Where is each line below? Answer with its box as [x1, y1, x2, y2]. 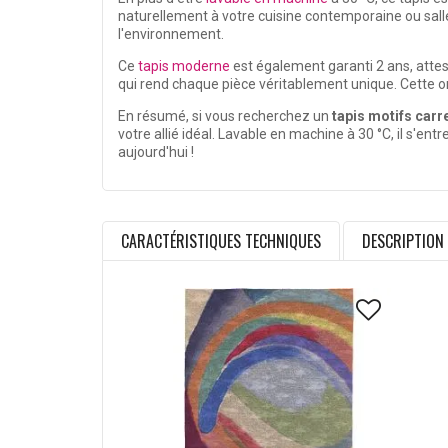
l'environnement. [118, 26, 224, 43]
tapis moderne [138, 58, 230, 75]
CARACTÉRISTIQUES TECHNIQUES [121, 229, 321, 254]
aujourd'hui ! [118, 144, 194, 161]
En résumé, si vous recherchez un [118, 108, 332, 125]
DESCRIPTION [362, 229, 444, 254]
